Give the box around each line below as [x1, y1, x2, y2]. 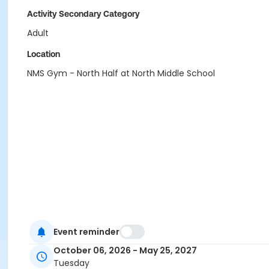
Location [27, 49, 60, 59]
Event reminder [53, 225, 119, 238]
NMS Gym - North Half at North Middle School [27, 67, 215, 79]
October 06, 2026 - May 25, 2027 [53, 244, 197, 257]
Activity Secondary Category [27, 9, 140, 19]
